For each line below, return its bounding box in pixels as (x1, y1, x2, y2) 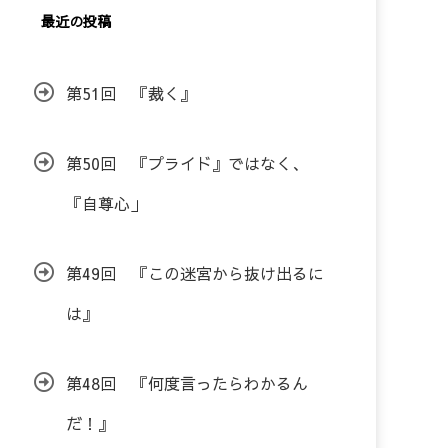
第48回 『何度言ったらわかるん (66, 372, 308, 394)
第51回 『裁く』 (66, 82, 196, 104)
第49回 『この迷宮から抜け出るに (66, 262, 324, 284)
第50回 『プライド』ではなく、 (66, 152, 308, 174)
